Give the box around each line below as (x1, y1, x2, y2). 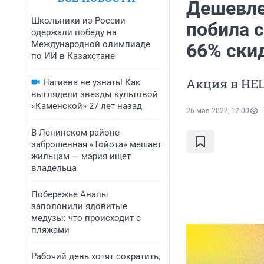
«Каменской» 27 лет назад (31, 101, 142, 111)
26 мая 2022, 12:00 (186, 107, 249, 115)
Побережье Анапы (31, 189, 108, 200)
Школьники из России (31, 15, 126, 26)
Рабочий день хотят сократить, (31, 251, 160, 262)
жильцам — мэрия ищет (31, 151, 131, 161)
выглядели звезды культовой (31, 89, 158, 100)
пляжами (31, 225, 70, 235)
